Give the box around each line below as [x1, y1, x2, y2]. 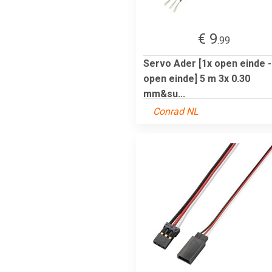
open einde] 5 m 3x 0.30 [143, 72, 250, 84]
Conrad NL [153, 105, 199, 117]
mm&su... [143, 87, 185, 100]
